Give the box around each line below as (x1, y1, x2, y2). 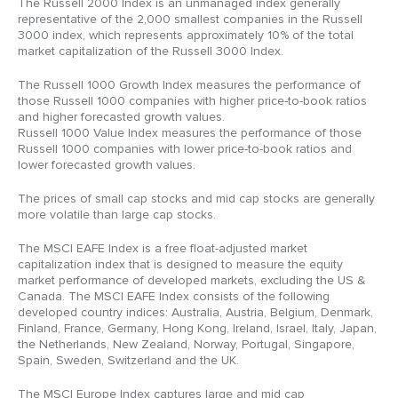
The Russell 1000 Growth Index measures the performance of (18, 77, 361, 93)
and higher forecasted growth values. (18, 109, 225, 125)
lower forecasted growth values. (18, 157, 195, 173)
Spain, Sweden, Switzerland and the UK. (18, 353, 239, 369)
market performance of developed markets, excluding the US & (18, 273, 366, 289)
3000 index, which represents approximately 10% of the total (18, 28, 354, 44)
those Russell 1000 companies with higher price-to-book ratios (18, 93, 367, 109)
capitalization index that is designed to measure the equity (18, 257, 343, 273)
